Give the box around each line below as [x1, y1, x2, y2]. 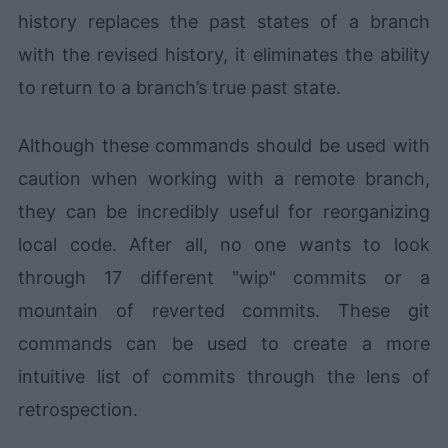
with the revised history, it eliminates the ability [18, 43, 430, 65]
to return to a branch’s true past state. [18, 76, 342, 98]
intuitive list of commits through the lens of [18, 365, 430, 387]
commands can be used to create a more [18, 332, 430, 354]
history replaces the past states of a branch [18, 10, 430, 32]
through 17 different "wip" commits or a [18, 266, 430, 288]
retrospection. [18, 398, 139, 420]
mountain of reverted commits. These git [18, 299, 430, 321]
